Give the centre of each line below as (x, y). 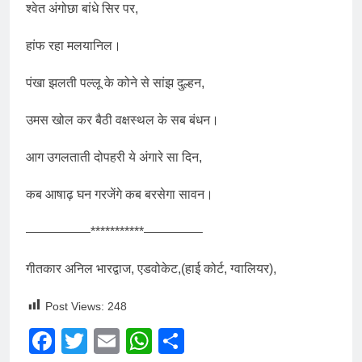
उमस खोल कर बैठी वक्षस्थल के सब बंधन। (122, 120)
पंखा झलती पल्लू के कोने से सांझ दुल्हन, (115, 82)
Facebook (112, 341)
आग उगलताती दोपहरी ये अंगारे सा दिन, (114, 157)
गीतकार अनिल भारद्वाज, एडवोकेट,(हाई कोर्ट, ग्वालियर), (151, 268)
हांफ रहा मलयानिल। (74, 45)
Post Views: (75, 306)
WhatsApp (212, 341)
